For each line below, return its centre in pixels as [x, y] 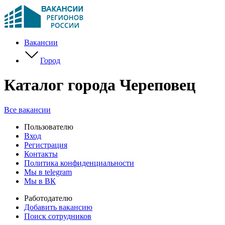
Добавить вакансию [58, 207]
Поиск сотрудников [58, 216]
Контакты [41, 154]
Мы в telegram [48, 172]
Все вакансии [27, 109]
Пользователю [49, 127]
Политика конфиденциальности [79, 163]
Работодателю [48, 198]
